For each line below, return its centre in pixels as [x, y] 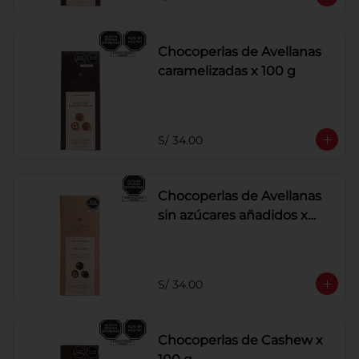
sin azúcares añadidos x [232, 215]
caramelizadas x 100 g [226, 71]
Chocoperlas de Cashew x [240, 340]
